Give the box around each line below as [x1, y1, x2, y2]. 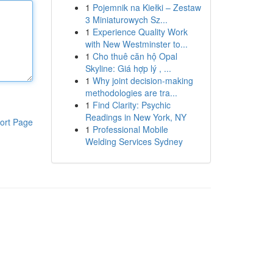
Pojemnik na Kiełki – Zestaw [92, 1, 201, 13]
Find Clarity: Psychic [92, 99, 171, 111]
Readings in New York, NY [85, 111, 186, 123]
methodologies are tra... [85, 87, 177, 99]
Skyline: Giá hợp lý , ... [85, 62, 171, 74]
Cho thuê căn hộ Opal [92, 50, 177, 62]
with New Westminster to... [85, 38, 188, 50]
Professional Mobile [92, 123, 168, 135]
